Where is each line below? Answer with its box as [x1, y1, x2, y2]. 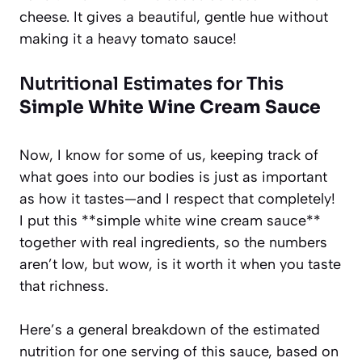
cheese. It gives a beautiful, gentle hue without [19, 7, 328, 26]
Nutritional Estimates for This [19, 72, 284, 95]
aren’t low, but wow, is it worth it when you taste [19, 255, 341, 273]
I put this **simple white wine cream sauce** [19, 211, 321, 229]
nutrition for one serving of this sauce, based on [19, 342, 339, 360]
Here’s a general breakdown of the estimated [19, 320, 320, 339]
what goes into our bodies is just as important [19, 167, 327, 186]
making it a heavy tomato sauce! [19, 29, 237, 48]
